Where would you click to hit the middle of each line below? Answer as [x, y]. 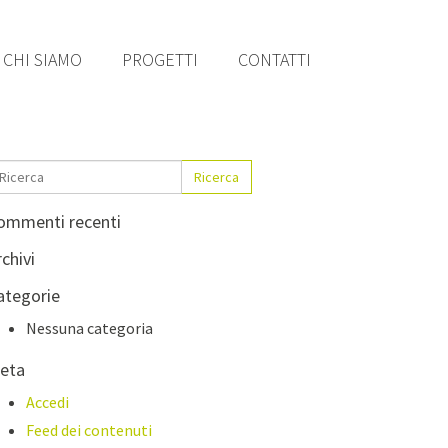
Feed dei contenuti [89, 430]
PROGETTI [160, 59]
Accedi [47, 402]
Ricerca [216, 177]
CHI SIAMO [42, 59]
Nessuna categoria [89, 328]
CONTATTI [274, 59]
